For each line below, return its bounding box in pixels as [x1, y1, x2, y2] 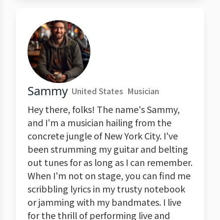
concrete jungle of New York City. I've [27, 129, 178, 142]
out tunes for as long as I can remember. [27, 156, 192, 168]
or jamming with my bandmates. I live [27, 195, 181, 208]
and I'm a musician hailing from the [27, 116, 171, 129]
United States [72, 85, 123, 97]
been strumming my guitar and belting [27, 142, 188, 155]
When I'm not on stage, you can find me [27, 169, 191, 182]
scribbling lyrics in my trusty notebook [27, 182, 185, 195]
